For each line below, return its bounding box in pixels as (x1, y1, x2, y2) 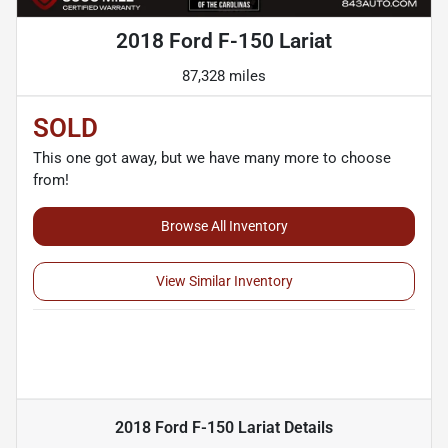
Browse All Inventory (160, 218, 288, 235)
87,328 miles (182, 67, 266, 86)
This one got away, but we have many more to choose (33, 149, 391, 168)
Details (280, 418, 333, 438)
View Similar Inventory (155, 273, 293, 290)
